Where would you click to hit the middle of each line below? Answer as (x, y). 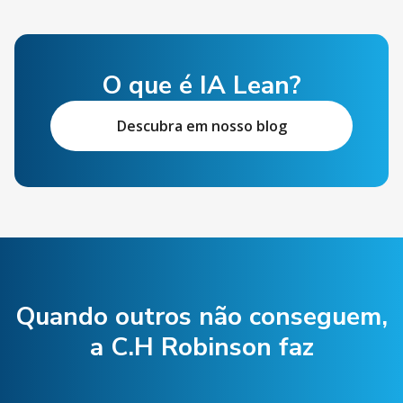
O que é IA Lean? (201, 85)
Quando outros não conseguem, (201, 317)
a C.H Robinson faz (201, 347)
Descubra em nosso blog (201, 126)
